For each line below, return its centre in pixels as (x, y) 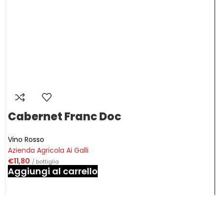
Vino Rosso (26, 139)
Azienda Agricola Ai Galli (48, 150)
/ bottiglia (45, 162)
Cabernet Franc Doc (65, 117)
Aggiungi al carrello (53, 171)
